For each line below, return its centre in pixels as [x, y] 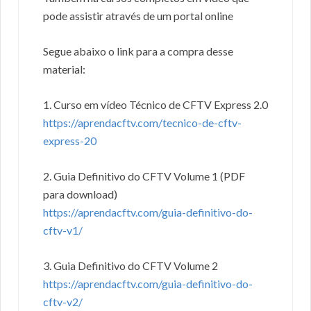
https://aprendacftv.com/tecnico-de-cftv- [142, 123]
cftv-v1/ [63, 230]
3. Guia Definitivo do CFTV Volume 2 [131, 266]
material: [64, 69]
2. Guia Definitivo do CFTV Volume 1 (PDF [144, 176]
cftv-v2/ [63, 302]
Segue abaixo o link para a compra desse [138, 51]
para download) [80, 194]
